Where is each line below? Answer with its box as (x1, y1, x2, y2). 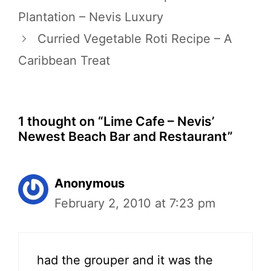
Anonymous (54, 176, 125, 191)
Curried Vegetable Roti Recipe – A (38, 31, 232, 46)
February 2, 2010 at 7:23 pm (54, 196, 215, 211)
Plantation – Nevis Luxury (18, 10, 163, 24)
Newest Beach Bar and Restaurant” (18, 129, 233, 144)
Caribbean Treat (18, 53, 110, 68)
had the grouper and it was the (37, 253, 213, 267)
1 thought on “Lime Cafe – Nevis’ (18, 114, 214, 129)
